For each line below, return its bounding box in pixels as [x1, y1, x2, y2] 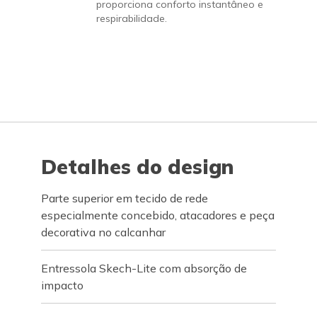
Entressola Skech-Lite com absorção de [41, 261, 248, 275]
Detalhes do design [41, 154, 234, 179]
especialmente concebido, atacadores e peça [41, 208, 275, 222]
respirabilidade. [96, 12, 167, 25]
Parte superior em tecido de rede [41, 191, 209, 205]
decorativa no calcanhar [41, 225, 166, 239]
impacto [41, 278, 84, 292]
